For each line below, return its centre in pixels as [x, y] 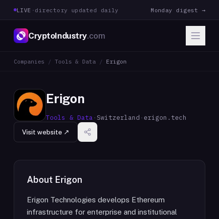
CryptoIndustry [58, 35]
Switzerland [118, 117]
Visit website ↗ [46, 132]
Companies [29, 61]
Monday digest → [178, 10]
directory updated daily [77, 10]
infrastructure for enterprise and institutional [102, 212]
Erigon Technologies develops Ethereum [96, 200]
